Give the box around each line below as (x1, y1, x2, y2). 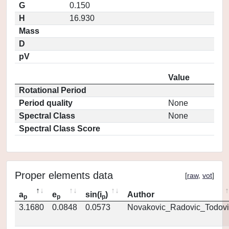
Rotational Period (19, 86, 86, 95)
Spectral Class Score (19, 124, 100, 133)
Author (127, 190, 154, 199)
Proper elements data (15, 170, 113, 181)
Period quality (19, 99, 73, 107)
